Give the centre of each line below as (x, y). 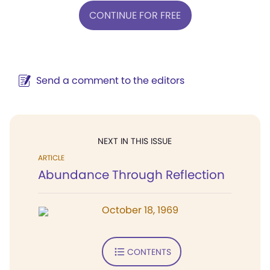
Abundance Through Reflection (131, 175)
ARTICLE (51, 158)
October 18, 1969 (140, 210)
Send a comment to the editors (110, 80)
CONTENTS (149, 252)
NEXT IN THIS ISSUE (135, 141)
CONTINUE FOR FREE (135, 15)
